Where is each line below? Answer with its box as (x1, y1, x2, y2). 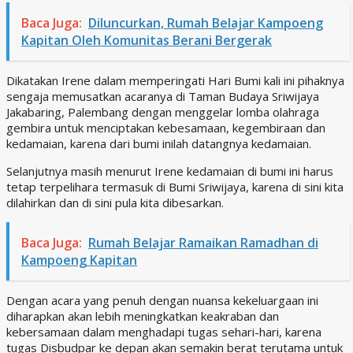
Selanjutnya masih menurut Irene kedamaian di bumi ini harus (6, 162, 333, 179)
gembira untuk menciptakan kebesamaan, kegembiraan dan (6, 119, 325, 136)
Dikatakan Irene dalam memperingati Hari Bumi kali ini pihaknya (6, 72, 344, 88)
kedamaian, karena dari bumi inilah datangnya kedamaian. (6, 135, 311, 151)
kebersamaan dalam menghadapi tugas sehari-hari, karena (6, 323, 321, 340)
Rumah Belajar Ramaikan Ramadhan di (88, 233, 318, 251)
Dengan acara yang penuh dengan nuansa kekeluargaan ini (6, 292, 318, 308)
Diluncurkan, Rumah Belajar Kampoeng (88, 13, 323, 32)
